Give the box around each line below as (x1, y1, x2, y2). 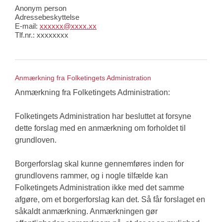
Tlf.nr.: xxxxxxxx (15, 31, 68, 40)
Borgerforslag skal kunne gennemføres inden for (15, 160, 184, 168)
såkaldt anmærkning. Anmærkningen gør (15, 207, 158, 216)
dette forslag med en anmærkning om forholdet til (15, 124, 186, 133)
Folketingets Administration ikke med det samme (15, 183, 184, 192)
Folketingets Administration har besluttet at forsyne (15, 112, 191, 121)
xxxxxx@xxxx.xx (40, 22, 97, 31)
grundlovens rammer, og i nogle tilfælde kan (15, 171, 168, 180)
